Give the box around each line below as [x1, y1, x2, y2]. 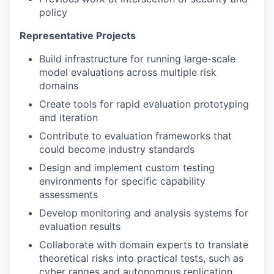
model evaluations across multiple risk [39, 66, 217, 79]
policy [39, 6, 67, 19]
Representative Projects [20, 29, 136, 42]
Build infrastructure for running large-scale [39, 53, 235, 65]
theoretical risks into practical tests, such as [39, 252, 243, 265]
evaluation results [39, 220, 120, 233]
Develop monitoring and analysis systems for [39, 207, 248, 220]
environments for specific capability [39, 175, 206, 188]
